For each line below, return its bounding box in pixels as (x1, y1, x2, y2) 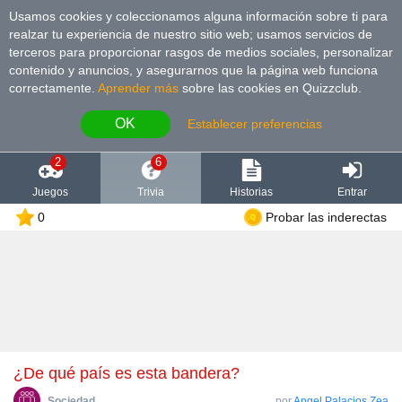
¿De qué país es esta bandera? (35, 363, 240, 382)
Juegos (32, 185, 68, 198)
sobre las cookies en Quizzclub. (179, 80, 362, 95)
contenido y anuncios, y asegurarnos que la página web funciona (9, 62, 378, 77)
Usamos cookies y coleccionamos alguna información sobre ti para (9, 8, 388, 23)
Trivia (137, 185, 164, 198)
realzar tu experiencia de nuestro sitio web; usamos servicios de (9, 26, 372, 41)
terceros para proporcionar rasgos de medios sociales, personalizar (9, 44, 393, 59)
